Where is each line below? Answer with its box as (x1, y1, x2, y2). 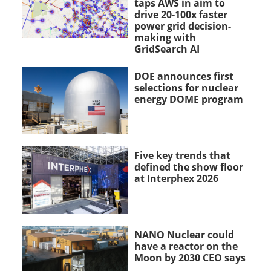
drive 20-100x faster (134, 8, 227, 21)
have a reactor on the (134, 239, 238, 253)
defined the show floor (134, 160, 243, 174)
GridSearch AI (134, 42, 200, 56)
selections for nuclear (134, 81, 238, 94)
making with (134, 31, 196, 44)
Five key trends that (134, 148, 230, 162)
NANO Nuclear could (134, 227, 234, 241)
